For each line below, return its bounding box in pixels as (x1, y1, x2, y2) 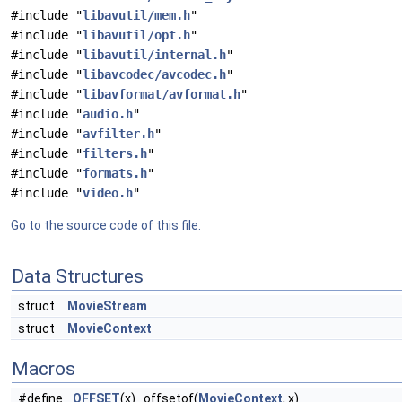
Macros (12, 358, 75, 380)
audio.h (83, 107, 133, 121)
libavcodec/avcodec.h (83, 67, 226, 82)
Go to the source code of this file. (11, 218, 201, 232)
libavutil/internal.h (83, 48, 226, 62)
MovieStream (67, 299, 147, 313)
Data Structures (12, 266, 144, 287)
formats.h (83, 166, 147, 180)
